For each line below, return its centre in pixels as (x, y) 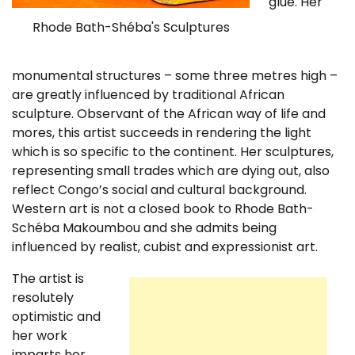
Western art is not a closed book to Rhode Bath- (163, 208)
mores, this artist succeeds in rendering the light (162, 132)
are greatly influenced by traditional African (148, 94)
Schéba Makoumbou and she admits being (144, 227)
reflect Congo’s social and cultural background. (159, 189)
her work (40, 335)
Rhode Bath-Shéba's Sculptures (131, 27)
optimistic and (56, 316)
